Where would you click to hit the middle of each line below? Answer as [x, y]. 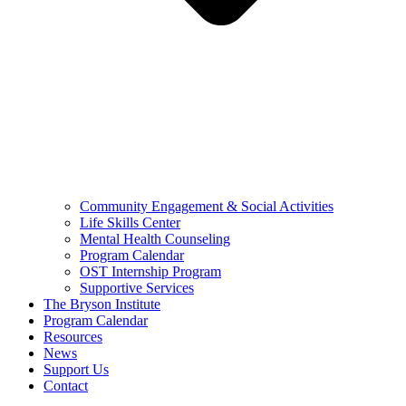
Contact [66, 385]
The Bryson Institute [102, 304]
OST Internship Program [150, 271]
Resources [73, 336]
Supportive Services [137, 287]
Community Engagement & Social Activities [207, 206]
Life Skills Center [130, 222]
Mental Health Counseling [155, 238]
